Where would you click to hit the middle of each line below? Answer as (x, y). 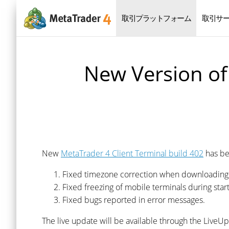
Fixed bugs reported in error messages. (134, 200)
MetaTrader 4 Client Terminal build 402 (132, 153)
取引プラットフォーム (156, 18)
